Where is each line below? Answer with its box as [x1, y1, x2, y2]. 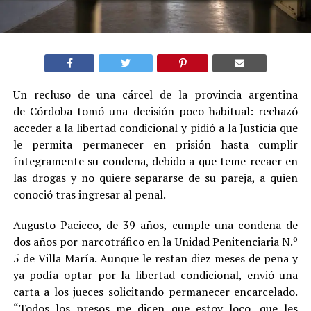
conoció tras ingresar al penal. [12, 186, 166, 202]
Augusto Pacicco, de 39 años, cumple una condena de [12, 217, 299, 233]
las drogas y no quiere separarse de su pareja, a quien [12, 169, 299, 185]
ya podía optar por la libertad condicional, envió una [12, 267, 299, 283]
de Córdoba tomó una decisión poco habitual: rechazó [12, 103, 299, 119]
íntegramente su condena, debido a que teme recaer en [12, 153, 299, 169]
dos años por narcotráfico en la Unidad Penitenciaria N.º [12, 233, 299, 249]
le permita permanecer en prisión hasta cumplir [12, 136, 299, 152]
